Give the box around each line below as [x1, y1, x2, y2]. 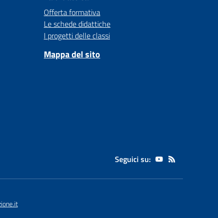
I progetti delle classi [44, 30, 110, 41]
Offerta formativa [44, 6, 100, 18]
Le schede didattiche [44, 18, 110, 30]
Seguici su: [115, 153, 151, 165]
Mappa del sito [44, 48, 100, 61]
